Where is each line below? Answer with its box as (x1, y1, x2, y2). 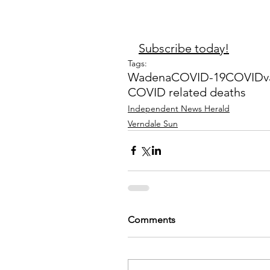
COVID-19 (171, 69, 225, 84)
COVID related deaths (128, 84, 246, 99)
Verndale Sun (128, 118, 178, 129)
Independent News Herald (128, 102, 230, 114)
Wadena (128, 69, 171, 84)
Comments (128, 213, 175, 225)
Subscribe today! (139, 40, 229, 55)
